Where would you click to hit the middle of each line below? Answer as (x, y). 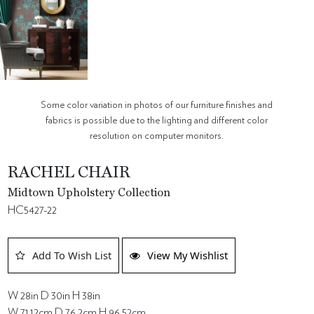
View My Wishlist (188, 255)
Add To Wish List (72, 255)
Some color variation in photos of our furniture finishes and (157, 104)
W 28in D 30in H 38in (54, 295)
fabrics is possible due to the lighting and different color (157, 120)
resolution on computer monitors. (157, 135)
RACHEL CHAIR (69, 173)
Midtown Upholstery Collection (89, 193)
